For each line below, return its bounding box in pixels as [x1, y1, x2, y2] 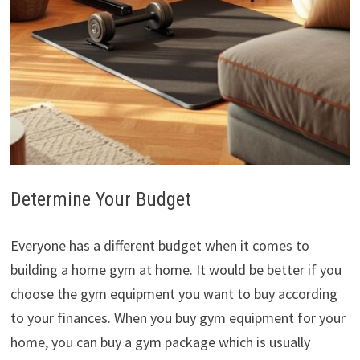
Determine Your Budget [10, 188, 191, 211]
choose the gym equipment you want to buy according [10, 284, 337, 303]
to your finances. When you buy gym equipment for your [10, 308, 346, 327]
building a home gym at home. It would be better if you [10, 260, 342, 279]
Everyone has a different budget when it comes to [10, 235, 309, 255]
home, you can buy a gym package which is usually [10, 332, 310, 351]
